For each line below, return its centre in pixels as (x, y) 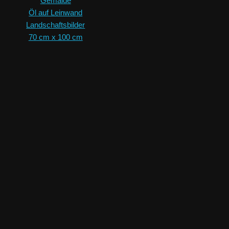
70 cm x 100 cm (55, 37)
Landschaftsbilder (56, 25)
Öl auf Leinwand (56, 13)
